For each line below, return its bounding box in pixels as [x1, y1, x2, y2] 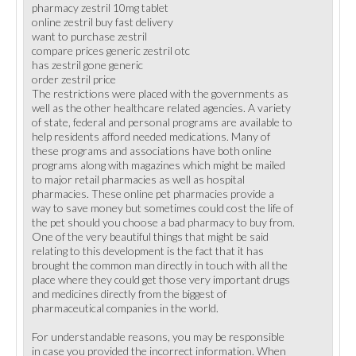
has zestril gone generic [32, 58, 143, 72]
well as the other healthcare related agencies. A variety [32, 101, 291, 114]
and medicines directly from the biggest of [32, 287, 226, 300]
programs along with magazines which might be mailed [32, 158, 285, 172]
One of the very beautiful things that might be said [32, 230, 269, 243]
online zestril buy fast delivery [32, 15, 173, 29]
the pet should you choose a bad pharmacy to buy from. [32, 215, 295, 229]
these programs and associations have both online [32, 144, 272, 157]
